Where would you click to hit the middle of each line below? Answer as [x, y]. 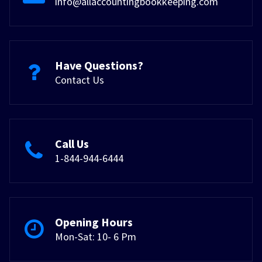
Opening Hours [94, 222]
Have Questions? [99, 65]
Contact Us [80, 80]
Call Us [72, 143]
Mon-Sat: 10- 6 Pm [96, 236]
